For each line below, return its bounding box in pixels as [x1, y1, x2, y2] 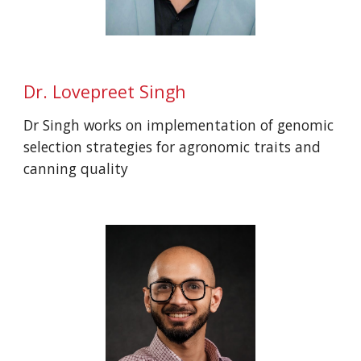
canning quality [23, 159, 129, 179]
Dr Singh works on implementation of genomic [23, 115, 334, 135]
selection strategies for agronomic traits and [23, 137, 322, 157]
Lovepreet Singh [52, 80, 187, 104]
